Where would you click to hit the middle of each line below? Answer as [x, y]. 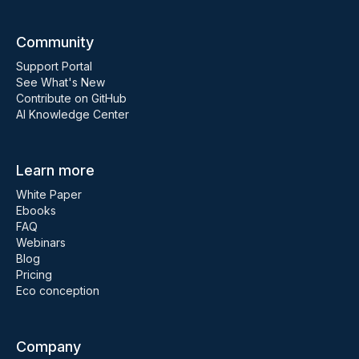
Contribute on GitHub [71, 98]
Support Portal [54, 66]
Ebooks [36, 210]
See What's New [61, 82]
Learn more [55, 170]
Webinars [41, 242]
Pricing [34, 274]
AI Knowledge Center [73, 114]
